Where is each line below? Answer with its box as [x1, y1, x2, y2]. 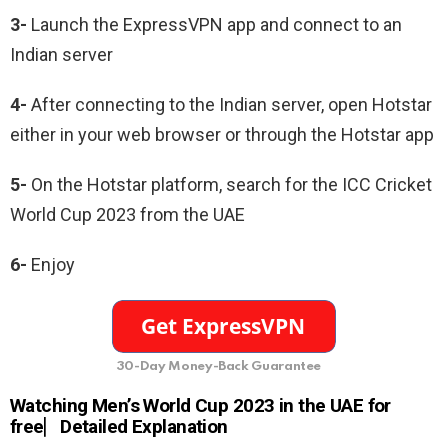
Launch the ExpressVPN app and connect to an [27, 14, 402, 36]
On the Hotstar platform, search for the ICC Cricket [27, 174, 432, 196]
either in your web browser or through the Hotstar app [10, 124, 434, 146]
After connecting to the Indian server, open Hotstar [27, 94, 432, 116]
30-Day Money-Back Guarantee [116, 360, 322, 374]
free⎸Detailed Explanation [10, 415, 233, 439]
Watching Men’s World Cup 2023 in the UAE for [10, 394, 391, 418]
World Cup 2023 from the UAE [10, 204, 245, 226]
